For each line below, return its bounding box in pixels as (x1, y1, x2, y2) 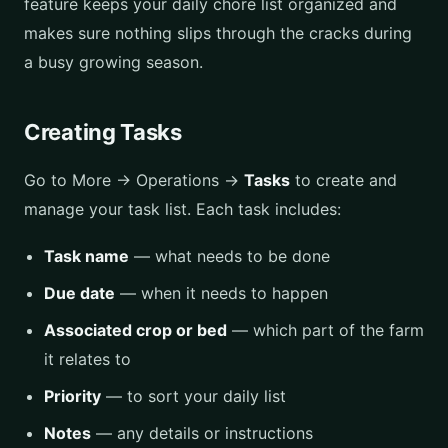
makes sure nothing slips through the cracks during (24, 23, 412, 43)
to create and (290, 170, 397, 190)
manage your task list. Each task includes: (24, 199, 341, 219)
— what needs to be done (129, 246, 330, 266)
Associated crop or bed (44, 320, 227, 340)
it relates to (44, 349, 131, 369)
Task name (44, 246, 129, 266)
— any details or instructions (91, 423, 313, 443)
